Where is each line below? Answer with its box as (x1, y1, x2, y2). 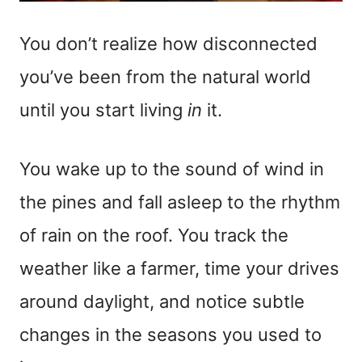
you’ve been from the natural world (19, 65, 311, 87)
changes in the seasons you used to (19, 323, 322, 345)
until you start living (19, 99, 187, 120)
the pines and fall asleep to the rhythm (19, 191, 340, 213)
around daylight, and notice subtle (19, 290, 305, 312)
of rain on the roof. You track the (19, 224, 288, 246)
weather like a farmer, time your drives (19, 257, 339, 279)
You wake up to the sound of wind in (19, 158, 324, 179)
